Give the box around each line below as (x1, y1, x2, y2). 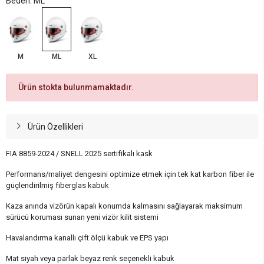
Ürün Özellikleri (27, 121, 83, 131)
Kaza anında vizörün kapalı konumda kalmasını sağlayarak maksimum (6, 201, 243, 210)
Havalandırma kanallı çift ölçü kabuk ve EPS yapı (6, 233, 169, 242)
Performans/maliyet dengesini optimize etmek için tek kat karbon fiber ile (6, 169, 254, 179)
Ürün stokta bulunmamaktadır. (18, 82, 134, 92)
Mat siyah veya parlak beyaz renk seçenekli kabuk (6, 253, 174, 263)
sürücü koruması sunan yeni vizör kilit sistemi (6, 212, 159, 222)
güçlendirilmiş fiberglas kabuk (6, 180, 109, 190)
